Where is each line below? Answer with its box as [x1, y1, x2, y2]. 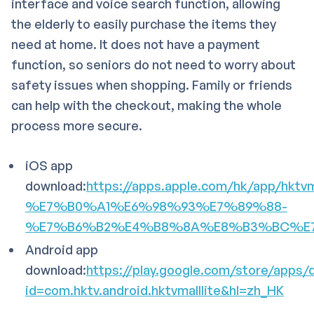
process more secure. [11, 117, 142, 133]
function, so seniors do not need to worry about [11, 56, 296, 72]
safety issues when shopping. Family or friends [11, 76, 292, 93]
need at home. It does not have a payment [11, 36, 260, 52]
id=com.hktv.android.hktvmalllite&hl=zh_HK [25, 282, 284, 298]
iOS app [25, 157, 73, 173]
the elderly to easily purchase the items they [11, 15, 276, 32]
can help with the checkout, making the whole [11, 97, 282, 113]
